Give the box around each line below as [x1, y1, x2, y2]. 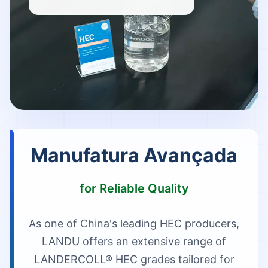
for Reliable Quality [79, 181, 189, 196]
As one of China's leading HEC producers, [29, 217, 239, 230]
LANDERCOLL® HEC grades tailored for [33, 253, 234, 266]
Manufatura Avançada [31, 144, 237, 167]
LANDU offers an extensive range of [42, 235, 226, 248]
